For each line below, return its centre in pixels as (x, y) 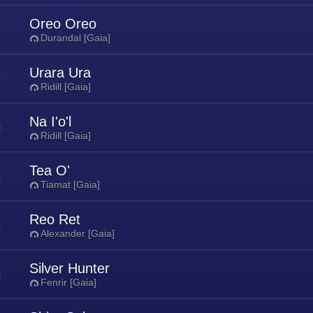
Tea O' (50, 170)
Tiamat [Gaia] (70, 184)
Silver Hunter (70, 268)
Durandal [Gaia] (75, 38)
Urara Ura (60, 73)
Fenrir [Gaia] (68, 282)
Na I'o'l (50, 122)
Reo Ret (55, 219)
